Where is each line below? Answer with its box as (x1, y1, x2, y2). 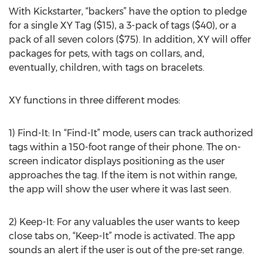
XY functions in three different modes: (9, 95, 180, 106)
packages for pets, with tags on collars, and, (9, 48, 204, 59)
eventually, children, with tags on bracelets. (9, 62, 204, 73)
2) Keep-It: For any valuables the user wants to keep (9, 216, 240, 227)
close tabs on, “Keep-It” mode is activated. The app (9, 230, 235, 242)
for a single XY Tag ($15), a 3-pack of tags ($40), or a (9, 20, 236, 31)
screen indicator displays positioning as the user (9, 156, 225, 167)
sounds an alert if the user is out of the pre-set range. (9, 244, 244, 256)
